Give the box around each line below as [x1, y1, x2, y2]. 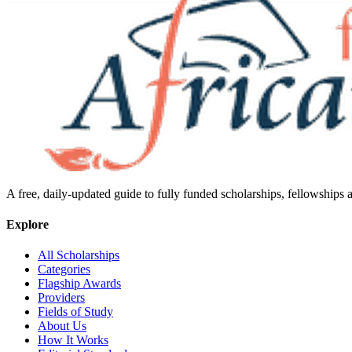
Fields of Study [38, 305, 113, 319]
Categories [38, 262, 90, 277]
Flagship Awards [38, 277, 121, 291]
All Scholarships [38, 248, 119, 262]
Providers [38, 291, 85, 305]
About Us [38, 319, 86, 333]
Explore [6, 217, 49, 231]
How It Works [38, 333, 108, 347]
